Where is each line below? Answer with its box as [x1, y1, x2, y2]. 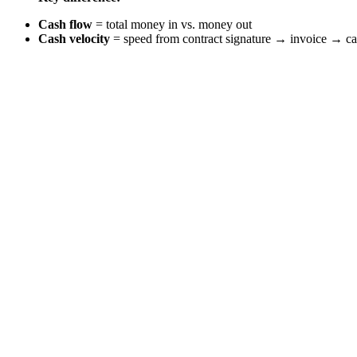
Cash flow [38, 18, 92, 32]
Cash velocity [38, 32, 110, 46]
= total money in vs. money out [92, 18, 252, 32]
